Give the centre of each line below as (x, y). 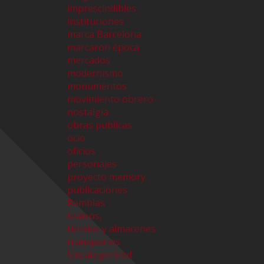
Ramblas (86, 203)
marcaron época (103, 47)
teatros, (85, 216)
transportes (94, 242)
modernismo (95, 73)
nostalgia (88, 112)
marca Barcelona (104, 34)
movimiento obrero (110, 99)
